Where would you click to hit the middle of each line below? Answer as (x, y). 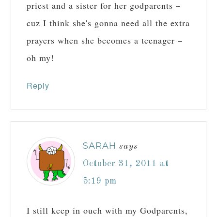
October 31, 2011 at (126, 164)
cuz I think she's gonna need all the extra (108, 23)
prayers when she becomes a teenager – (105, 40)
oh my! (41, 58)
